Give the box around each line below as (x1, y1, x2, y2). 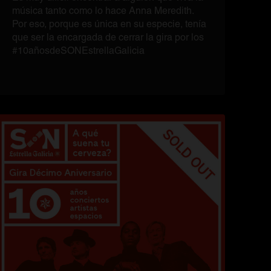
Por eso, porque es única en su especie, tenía (12, 18, 206, 30)
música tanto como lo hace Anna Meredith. (12, 5, 194, 16)
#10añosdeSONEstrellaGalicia (12, 45, 145, 56)
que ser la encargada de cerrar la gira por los (12, 31, 204, 43)
